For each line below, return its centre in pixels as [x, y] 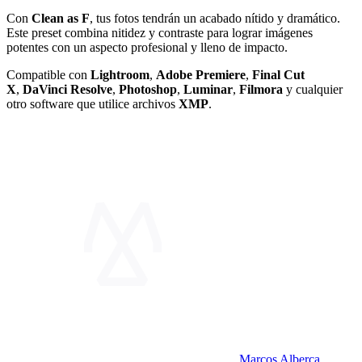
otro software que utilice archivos [93, 103]
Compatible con [48, 74]
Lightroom [120, 74]
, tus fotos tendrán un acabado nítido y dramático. [215, 18]
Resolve [91, 89]
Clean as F [61, 18]
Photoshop [148, 89]
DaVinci [45, 89]
